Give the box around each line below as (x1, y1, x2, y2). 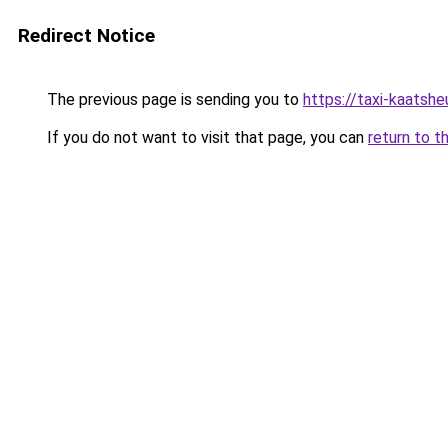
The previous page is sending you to (43, 90, 303, 109)
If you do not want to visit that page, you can (43, 128, 368, 147)
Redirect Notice (18, 24, 155, 47)
